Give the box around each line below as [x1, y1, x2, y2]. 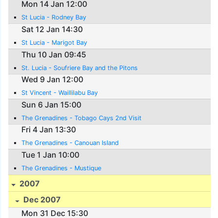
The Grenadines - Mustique [21, 164, 102, 172]
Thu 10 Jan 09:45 [21, 49, 87, 59]
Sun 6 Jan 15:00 [21, 99, 82, 109]
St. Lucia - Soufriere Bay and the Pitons [21, 64, 138, 72]
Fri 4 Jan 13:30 [21, 125, 76, 135]
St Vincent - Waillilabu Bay [21, 89, 98, 97]
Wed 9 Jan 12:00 [21, 74, 84, 85]
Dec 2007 [21, 195, 61, 205]
